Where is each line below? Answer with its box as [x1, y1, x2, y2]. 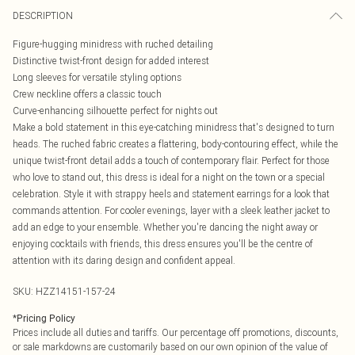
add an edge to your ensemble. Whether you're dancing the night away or [13, 221, 318, 233]
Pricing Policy [17, 313, 75, 324]
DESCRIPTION [13, 10, 73, 21]
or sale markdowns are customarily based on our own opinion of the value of [13, 341, 328, 353]
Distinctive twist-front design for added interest [13, 55, 209, 67]
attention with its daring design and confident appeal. [13, 254, 235, 266]
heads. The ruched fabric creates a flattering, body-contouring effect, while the [13, 138, 338, 150]
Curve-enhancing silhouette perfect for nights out [13, 105, 218, 116]
